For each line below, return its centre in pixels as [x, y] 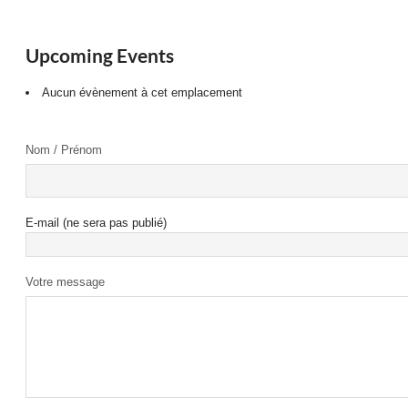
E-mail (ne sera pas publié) [97, 223]
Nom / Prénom [64, 150]
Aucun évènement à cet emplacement [143, 92]
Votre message [66, 282]
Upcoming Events [100, 56]
